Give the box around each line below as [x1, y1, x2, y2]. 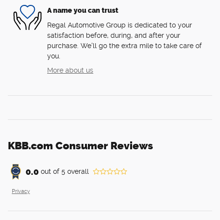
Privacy [12, 188, 30, 194]
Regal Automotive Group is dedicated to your [47, 21, 192, 29]
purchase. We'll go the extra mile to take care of [47, 41, 202, 50]
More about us [47, 66, 93, 74]
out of [41, 167, 61, 176]
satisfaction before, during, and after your [47, 31, 180, 39]
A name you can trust [47, 6, 118, 15]
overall [65, 167, 89, 176]
